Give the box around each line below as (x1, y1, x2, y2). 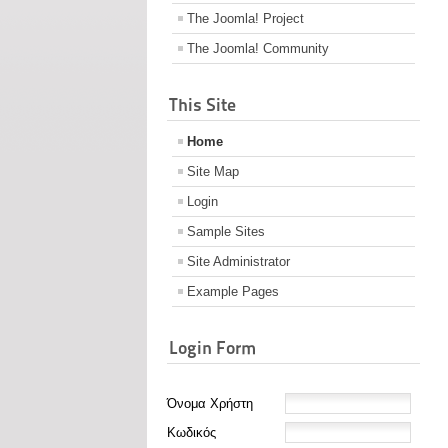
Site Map (187, 164, 239, 180)
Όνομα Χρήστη (167, 396, 253, 412)
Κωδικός (167, 425, 216, 441)
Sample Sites (187, 224, 265, 240)
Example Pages (187, 284, 279, 300)
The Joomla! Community (187, 41, 329, 57)
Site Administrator (187, 254, 290, 270)
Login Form (169, 337, 256, 359)
